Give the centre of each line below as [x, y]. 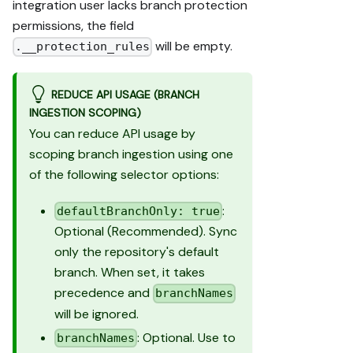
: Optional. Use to [187, 337]
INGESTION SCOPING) [85, 112]
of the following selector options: [124, 174]
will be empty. [193, 46]
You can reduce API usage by [112, 133]
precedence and [104, 293]
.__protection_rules [83, 47]
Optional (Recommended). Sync [146, 232]
